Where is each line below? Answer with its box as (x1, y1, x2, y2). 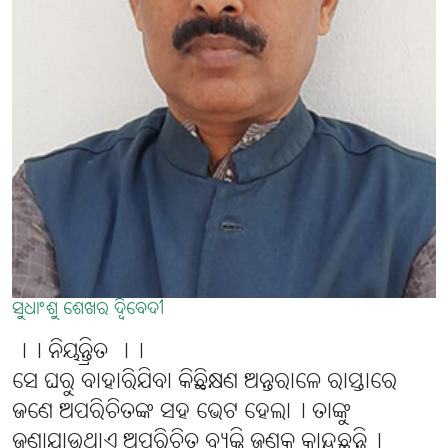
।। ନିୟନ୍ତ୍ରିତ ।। (12, 338, 144, 368)
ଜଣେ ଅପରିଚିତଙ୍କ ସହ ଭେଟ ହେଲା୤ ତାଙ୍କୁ (12, 398, 351, 428)
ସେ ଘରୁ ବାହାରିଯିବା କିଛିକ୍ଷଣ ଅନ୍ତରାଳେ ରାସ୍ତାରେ (12, 368, 397, 398)
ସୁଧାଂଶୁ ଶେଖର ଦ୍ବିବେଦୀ (12, 298, 164, 322)
